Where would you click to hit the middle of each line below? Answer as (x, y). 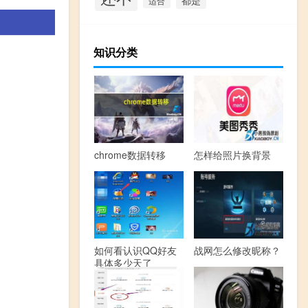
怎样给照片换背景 (232, 154)
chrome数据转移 (130, 154)
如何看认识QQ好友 (135, 250)
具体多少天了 (123, 262)
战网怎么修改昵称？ (237, 250)
